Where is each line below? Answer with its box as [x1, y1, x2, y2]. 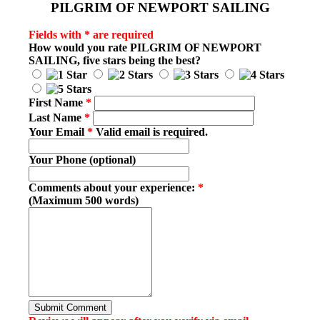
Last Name [29, 111, 84, 124]
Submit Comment [34, 302, 106, 314]
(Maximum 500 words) [29, 194, 139, 207]
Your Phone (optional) [29, 154, 136, 166]
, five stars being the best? [77, 54, 201, 67]
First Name [29, 96, 86, 109]
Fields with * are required [29, 29, 154, 41]
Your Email [29, 126, 87, 139]
